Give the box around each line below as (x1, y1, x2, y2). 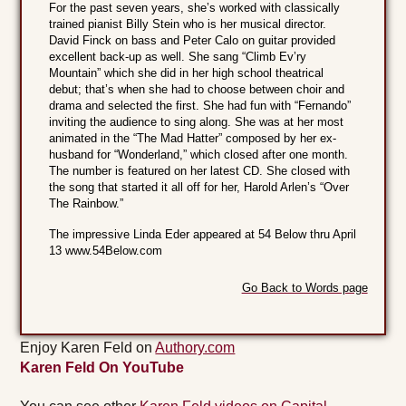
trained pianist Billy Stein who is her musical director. (49, 17, 327, 32)
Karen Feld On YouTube (20, 360, 185, 376)
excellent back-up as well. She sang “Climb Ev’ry (49, 50, 307, 64)
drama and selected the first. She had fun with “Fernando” (49, 99, 352, 113)
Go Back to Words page (241, 281, 368, 295)
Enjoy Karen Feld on (20, 340, 156, 356)
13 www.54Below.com (49, 244, 163, 258)
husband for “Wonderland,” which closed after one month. (49, 148, 349, 162)
